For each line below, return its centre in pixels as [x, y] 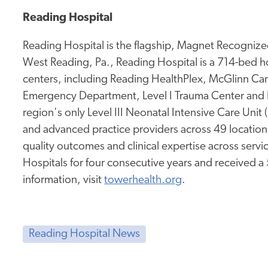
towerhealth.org [143, 180]
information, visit [64, 180]
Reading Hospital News [84, 234]
